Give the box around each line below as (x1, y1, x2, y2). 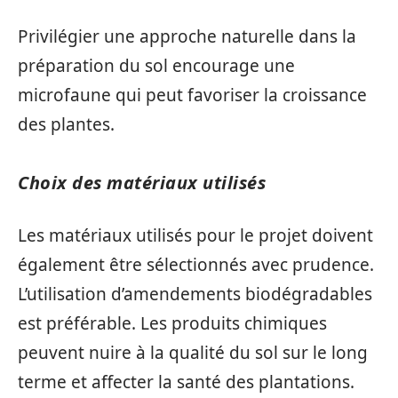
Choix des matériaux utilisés (18, 171, 266, 195)
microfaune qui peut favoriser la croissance (18, 84, 367, 107)
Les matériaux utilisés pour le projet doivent (18, 223, 373, 247)
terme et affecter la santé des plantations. (18, 370, 354, 394)
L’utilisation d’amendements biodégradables (18, 282, 372, 306)
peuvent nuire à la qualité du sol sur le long (18, 340, 368, 364)
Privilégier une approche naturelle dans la (18, 25, 356, 48)
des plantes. (18, 113, 115, 136)
